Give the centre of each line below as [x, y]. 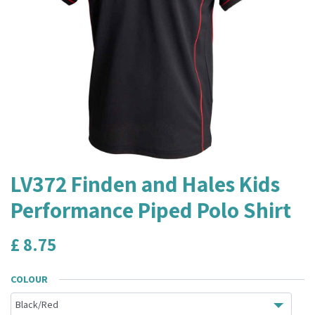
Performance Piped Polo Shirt [151, 210]
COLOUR [29, 279]
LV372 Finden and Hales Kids [145, 184]
